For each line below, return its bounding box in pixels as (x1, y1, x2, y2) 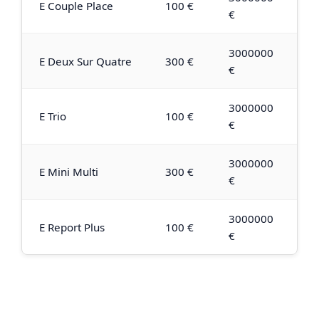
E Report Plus (39, 219, 105, 234)
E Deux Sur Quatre (39, 53, 132, 68)
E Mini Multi (39, 164, 98, 179)
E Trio (39, 109, 66, 124)
